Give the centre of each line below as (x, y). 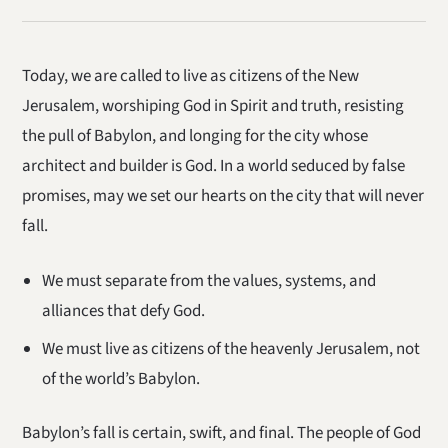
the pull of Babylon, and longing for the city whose (195, 135)
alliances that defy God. (123, 310)
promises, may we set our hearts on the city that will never (223, 195)
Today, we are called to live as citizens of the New (191, 75)
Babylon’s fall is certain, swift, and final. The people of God (222, 433)
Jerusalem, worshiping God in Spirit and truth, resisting (213, 105)
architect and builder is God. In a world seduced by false (214, 165)
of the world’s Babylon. (120, 378)
